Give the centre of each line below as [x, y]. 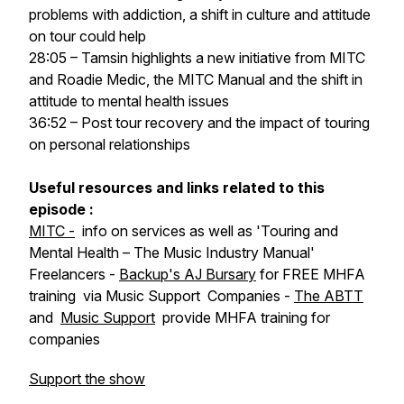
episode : [61, 209]
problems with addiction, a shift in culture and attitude [200, 14]
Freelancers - [74, 274]
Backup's [151, 274]
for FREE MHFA [311, 274]
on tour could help [87, 36]
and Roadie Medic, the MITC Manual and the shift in [196, 79]
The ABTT [329, 296]
